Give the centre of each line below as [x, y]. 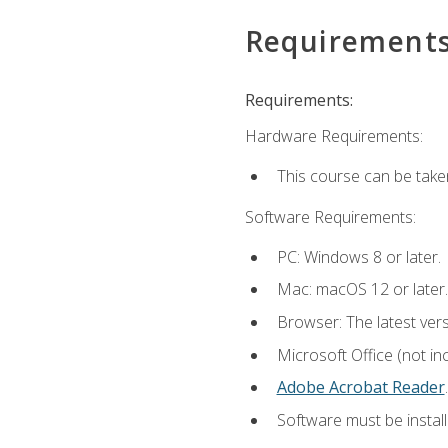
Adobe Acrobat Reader [360, 387]
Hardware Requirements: [333, 136]
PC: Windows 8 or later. [358, 256]
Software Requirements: [330, 216]
